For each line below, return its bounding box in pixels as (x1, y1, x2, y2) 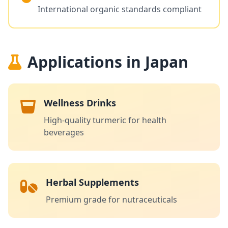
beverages (44, 127, 84, 138)
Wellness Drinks (44, 97, 116, 109)
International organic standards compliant (38, 4, 202, 15)
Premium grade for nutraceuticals (46, 194, 177, 205)
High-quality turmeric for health (44, 115, 166, 126)
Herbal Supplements (46, 176, 139, 188)
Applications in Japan (27, 51, 188, 72)
